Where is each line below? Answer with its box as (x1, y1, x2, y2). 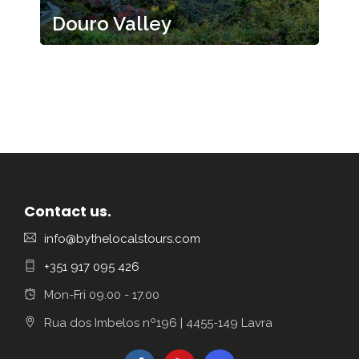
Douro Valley (52, 12, 171, 35)
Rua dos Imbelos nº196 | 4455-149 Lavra (44, 316, 272, 330)
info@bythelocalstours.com (44, 232, 200, 246)
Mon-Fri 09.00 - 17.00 (44, 288, 159, 302)
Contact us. (24, 201, 111, 221)
